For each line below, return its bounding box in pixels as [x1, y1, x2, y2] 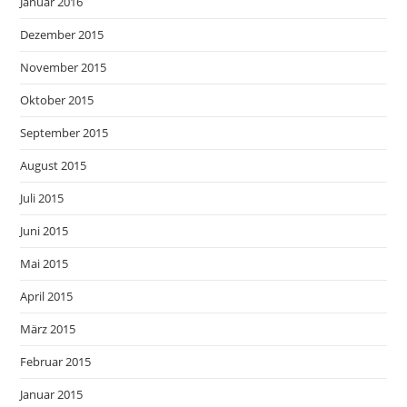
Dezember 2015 [20, 26, 104, 43]
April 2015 [20, 288, 74, 304]
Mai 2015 [20, 255, 69, 272]
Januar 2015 [20, 386, 84, 402]
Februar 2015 [20, 353, 92, 370]
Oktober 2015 [20, 92, 94, 108]
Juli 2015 [20, 190, 65, 206]
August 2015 [20, 157, 87, 174]
